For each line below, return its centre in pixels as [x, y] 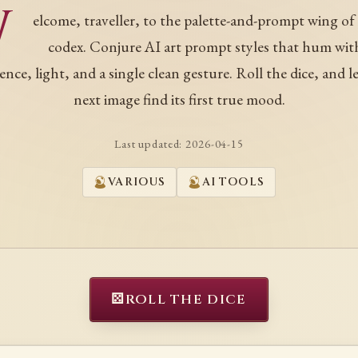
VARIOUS [137, 182]
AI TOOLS [233, 182]
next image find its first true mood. [179, 99]
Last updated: [150, 144]
